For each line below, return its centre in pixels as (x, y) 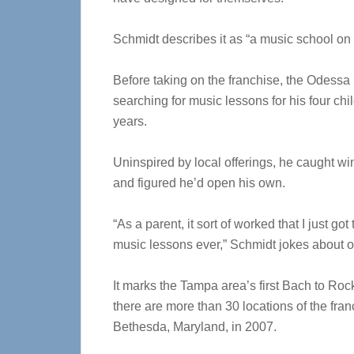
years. (130, 121)
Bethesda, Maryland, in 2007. (195, 327)
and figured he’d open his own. (199, 183)
